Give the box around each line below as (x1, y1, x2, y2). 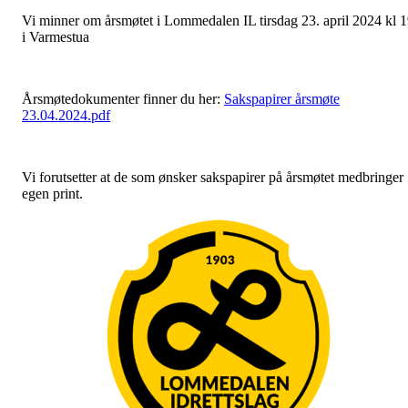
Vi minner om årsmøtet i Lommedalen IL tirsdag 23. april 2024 (22, 13, 382, 28)
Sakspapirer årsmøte (224, 91, 340, 107)
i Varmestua (22, 29, 89, 45)
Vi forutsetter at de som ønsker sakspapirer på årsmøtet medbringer (22, 169, 403, 185)
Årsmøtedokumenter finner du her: (22, 91, 224, 107)
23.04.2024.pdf (22, 107, 110, 123)
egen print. (22, 186, 87, 201)
